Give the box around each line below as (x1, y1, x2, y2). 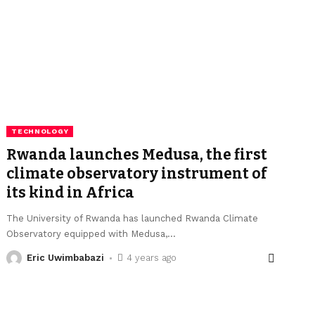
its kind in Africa (6, 184, 135, 202)
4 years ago (126, 252, 176, 264)
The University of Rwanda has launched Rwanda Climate (6, 213, 259, 224)
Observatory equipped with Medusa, (6, 229, 168, 240)
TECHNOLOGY (11, 127, 69, 136)
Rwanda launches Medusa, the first (6, 146, 268, 165)
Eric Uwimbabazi (27, 252, 105, 264)
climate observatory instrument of (6, 165, 268, 184)
